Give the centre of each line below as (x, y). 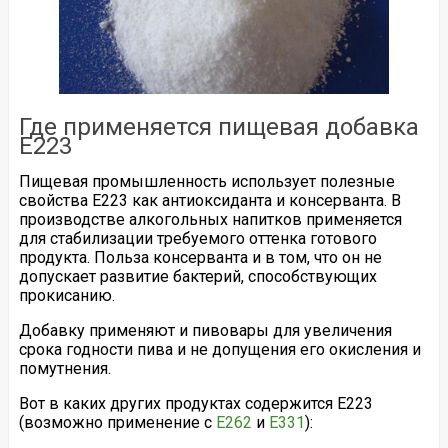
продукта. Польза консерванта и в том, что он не (200, 257)
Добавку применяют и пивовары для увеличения (205, 330)
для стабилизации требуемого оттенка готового (197, 238)
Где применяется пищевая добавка (218, 126)
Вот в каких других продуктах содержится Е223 (195, 403)
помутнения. (64, 368)
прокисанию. (66, 295)
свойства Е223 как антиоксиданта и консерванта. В (209, 200)
